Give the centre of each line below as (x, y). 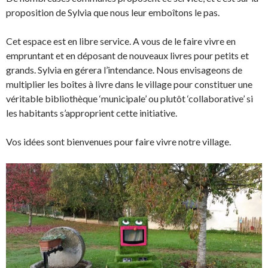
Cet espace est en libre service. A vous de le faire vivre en (121, 41)
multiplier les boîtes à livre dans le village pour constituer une (129, 84)
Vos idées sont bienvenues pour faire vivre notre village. (119, 142)
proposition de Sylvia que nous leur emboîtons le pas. (113, 13)
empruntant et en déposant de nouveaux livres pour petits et (127, 56)
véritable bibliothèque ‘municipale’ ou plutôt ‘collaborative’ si (130, 99)
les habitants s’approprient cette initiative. (92, 113)
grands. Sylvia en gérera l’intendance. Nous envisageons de (124, 70)
